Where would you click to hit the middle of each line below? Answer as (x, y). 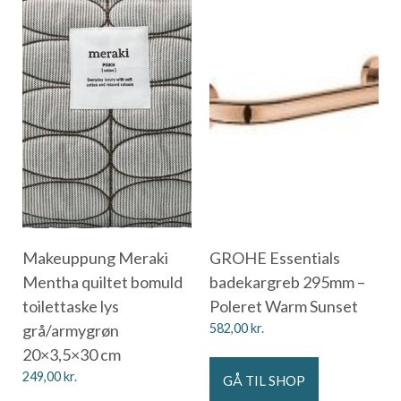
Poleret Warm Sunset (284, 306)
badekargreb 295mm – (287, 282)
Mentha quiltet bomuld (102, 282)
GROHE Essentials (275, 257)
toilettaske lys (71, 306)
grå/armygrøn (71, 330)
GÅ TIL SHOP (264, 381)
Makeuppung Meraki (95, 257)
